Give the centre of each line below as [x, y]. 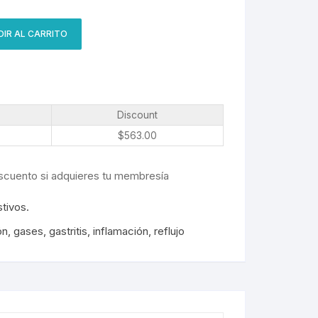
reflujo [169, 231]
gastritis [68, 231]
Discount [137, 115]
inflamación [120, 231]
